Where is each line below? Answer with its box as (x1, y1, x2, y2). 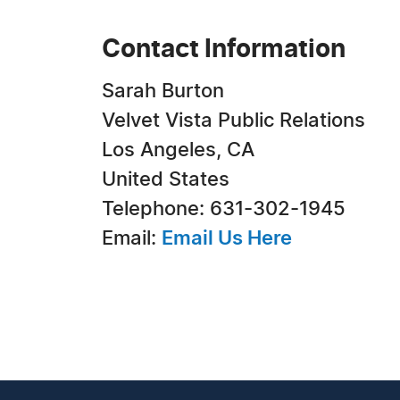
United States (102, 170, 229, 189)
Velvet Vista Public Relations (102, 111, 365, 130)
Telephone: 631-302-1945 (102, 199, 346, 219)
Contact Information (102, 37, 346, 62)
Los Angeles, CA (102, 140, 254, 160)
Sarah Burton (102, 81, 224, 101)
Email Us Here (162, 229, 292, 248)
